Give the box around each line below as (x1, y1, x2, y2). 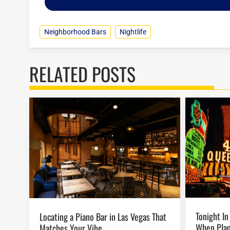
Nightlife (120, 28, 146, 36)
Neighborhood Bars (44, 28, 106, 36)
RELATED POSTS (29, 60, 136, 88)
